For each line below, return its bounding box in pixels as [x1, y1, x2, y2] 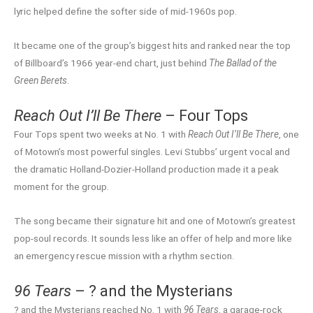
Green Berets [14, 74, 67, 86]
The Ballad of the [209, 57, 277, 68]
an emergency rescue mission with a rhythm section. [14, 249, 234, 261]
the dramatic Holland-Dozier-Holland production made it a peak [14, 163, 279, 175]
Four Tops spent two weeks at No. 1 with [14, 128, 188, 140]
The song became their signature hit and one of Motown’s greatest [14, 214, 296, 226]
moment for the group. [14, 180, 109, 192]
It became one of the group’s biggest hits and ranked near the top [14, 39, 291, 51]
